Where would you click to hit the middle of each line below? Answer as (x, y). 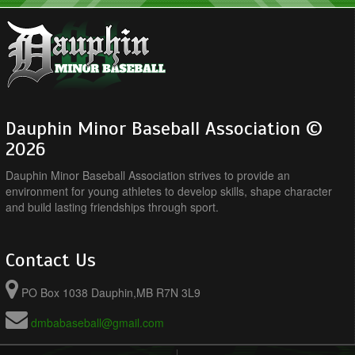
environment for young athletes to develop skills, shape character (169, 191)
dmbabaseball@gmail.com (97, 322)
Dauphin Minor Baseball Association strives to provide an (148, 175)
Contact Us (51, 260)
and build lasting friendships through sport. (112, 206)
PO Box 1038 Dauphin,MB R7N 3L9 (111, 292)
